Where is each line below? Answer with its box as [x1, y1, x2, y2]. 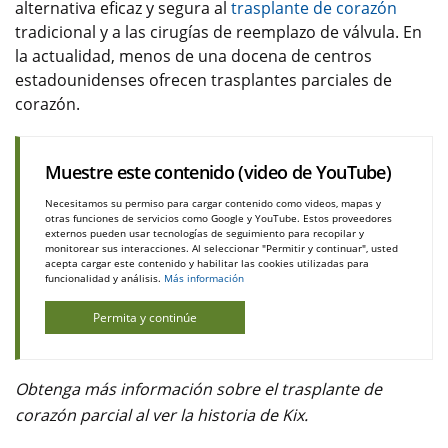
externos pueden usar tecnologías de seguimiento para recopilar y [45, 226, 364, 241]
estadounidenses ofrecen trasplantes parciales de [15, 69, 392, 92]
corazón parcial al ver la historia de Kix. [15, 404, 308, 427]
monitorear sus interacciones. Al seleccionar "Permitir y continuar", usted [45, 241, 398, 256]
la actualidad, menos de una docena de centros [15, 45, 372, 68]
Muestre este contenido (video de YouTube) [45, 160, 392, 185]
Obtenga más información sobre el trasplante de [15, 378, 382, 401]
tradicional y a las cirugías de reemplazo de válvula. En [15, 21, 422, 44]
